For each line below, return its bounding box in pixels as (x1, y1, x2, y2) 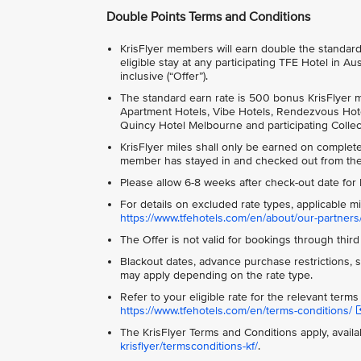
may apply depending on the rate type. (120, 268, 313, 283)
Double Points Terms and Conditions (106, 8, 310, 25)
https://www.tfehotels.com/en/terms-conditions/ (120, 304, 352, 318)
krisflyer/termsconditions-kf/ (120, 339, 258, 354)
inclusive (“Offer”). (120, 69, 208, 84)
